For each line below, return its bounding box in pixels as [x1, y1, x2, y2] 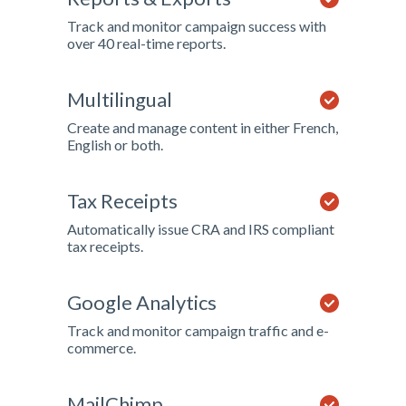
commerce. [67, 339, 136, 356]
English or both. [67, 136, 163, 153]
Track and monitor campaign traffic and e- [67, 322, 329, 339]
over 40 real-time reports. [67, 34, 226, 52]
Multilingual [67, 87, 172, 111]
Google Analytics [67, 290, 217, 314]
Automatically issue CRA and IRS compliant [67, 220, 334, 237]
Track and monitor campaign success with [67, 17, 326, 34]
